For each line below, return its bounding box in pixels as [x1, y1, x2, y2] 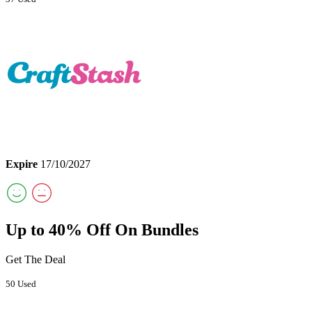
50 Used [6, 278, 36, 289]
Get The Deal [6, 253, 65, 265]
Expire [6, 157, 38, 170]
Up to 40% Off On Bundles [6, 220, 198, 239]
